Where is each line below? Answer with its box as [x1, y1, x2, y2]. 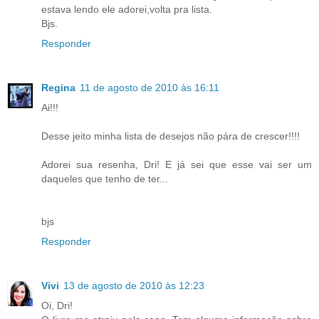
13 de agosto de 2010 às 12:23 [63, 280, 204, 292]
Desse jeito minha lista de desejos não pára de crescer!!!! [41, 130, 300, 142]
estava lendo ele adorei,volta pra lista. [41, 4, 212, 16]
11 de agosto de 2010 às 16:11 [80, 82, 219, 94]
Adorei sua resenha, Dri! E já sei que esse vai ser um [41, 159, 312, 171]
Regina [41, 82, 75, 94]
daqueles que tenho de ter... [41, 173, 168, 185]
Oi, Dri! [41, 300, 73, 312]
